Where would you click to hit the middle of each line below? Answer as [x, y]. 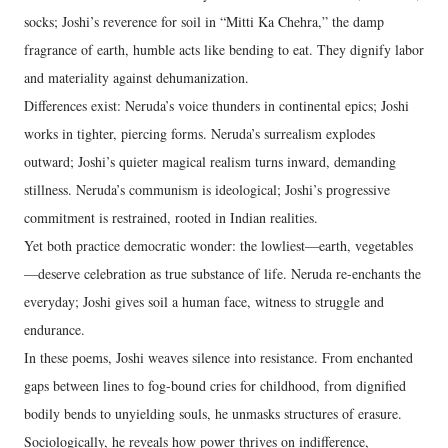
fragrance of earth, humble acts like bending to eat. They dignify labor [224, 49]
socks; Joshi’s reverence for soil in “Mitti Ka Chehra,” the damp [204, 21]
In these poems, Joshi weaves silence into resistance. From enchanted [218, 357]
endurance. [54, 329]
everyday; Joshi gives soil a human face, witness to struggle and [204, 301]
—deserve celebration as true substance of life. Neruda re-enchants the [222, 273]
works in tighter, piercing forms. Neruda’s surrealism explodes [199, 133]
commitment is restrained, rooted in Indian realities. [171, 217]
